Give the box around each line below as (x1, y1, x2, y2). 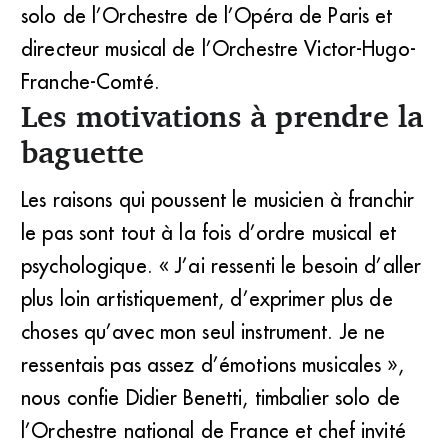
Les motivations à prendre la (21, 97, 424, 134)
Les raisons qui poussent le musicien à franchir (21, 186, 415, 212)
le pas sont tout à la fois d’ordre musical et (21, 219, 396, 245)
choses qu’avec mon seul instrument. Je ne (21, 318, 386, 344)
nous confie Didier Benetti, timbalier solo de (21, 384, 400, 410)
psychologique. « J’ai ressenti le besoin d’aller (21, 252, 422, 278)
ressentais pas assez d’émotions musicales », (21, 351, 404, 377)
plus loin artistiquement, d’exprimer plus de (21, 285, 393, 311)
